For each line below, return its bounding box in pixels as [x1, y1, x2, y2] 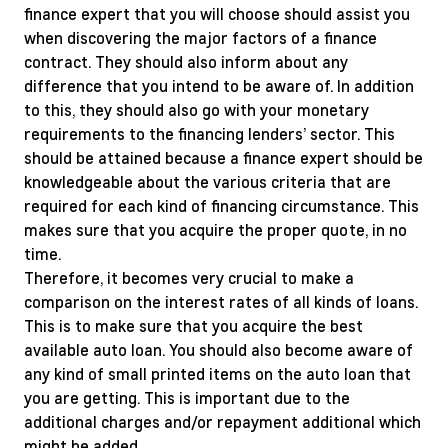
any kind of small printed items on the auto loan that [24, 363, 411, 384]
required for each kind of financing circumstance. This [24, 195, 419, 216]
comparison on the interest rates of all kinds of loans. [24, 291, 418, 312]
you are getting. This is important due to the [24, 387, 350, 408]
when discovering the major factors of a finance [24, 27, 377, 48]
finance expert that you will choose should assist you [24, 3, 410, 24]
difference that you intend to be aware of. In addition [24, 75, 414, 96]
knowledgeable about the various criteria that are [24, 171, 391, 192]
